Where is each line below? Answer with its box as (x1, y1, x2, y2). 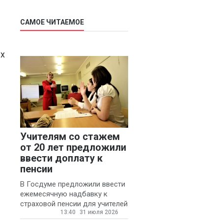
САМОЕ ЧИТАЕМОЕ (20, 18, 84, 27)
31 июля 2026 (78, 209, 118, 216)
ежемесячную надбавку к (20, 190, 108, 199)
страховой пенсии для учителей (20, 199, 128, 209)
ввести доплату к (20, 152, 103, 165)
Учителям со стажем (20, 131, 120, 143)
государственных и (20, 209, 85, 219)
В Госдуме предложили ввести (20, 180, 125, 189)
